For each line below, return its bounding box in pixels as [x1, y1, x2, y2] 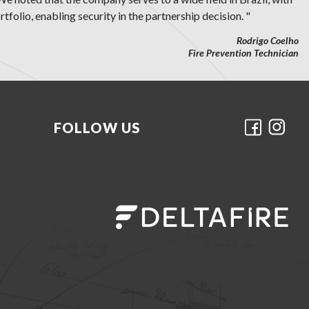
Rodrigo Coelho [237, 34, 299, 46]
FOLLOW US [54, 119, 141, 136]
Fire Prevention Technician [188, 47, 299, 59]
